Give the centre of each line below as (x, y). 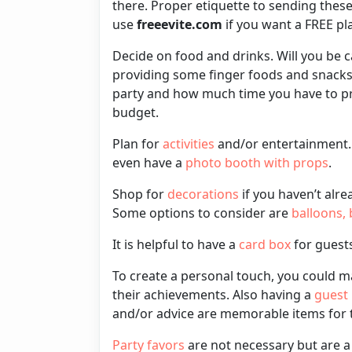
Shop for (140, 194)
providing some (161, 74)
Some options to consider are (202, 213)
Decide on (144, 55)
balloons (317, 213)
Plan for (137, 143)
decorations (203, 194)
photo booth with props (257, 162)
